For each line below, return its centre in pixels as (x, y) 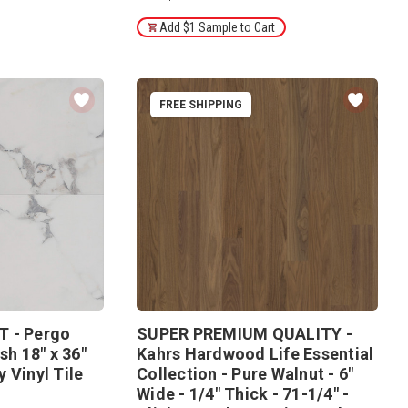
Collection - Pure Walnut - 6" (245, 374)
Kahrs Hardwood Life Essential (255, 354)
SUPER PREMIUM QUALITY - (245, 334)
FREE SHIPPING (201, 104)
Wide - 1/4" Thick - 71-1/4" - (243, 394)
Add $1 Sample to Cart (218, 27)
